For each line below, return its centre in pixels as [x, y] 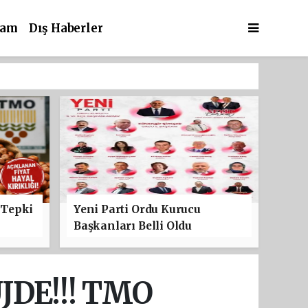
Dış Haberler [66, 29]
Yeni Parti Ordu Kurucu [137, 209]
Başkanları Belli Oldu [133, 226]
